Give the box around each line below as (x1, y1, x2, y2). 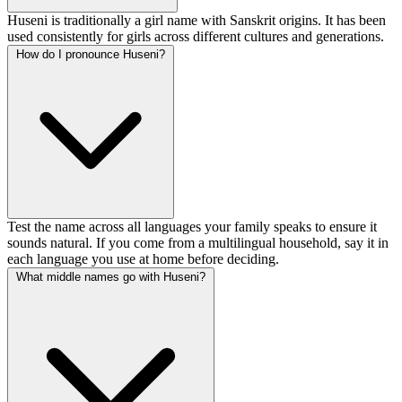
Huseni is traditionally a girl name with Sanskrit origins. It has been (7, 13, 386, 29)
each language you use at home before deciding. (7, 251, 279, 267)
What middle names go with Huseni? (16, 270, 205, 284)
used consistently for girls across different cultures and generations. (7, 29, 384, 45)
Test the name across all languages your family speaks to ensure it (7, 219, 377, 235)
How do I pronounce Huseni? (16, 48, 165, 62)
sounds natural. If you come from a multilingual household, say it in (7, 235, 389, 251)
